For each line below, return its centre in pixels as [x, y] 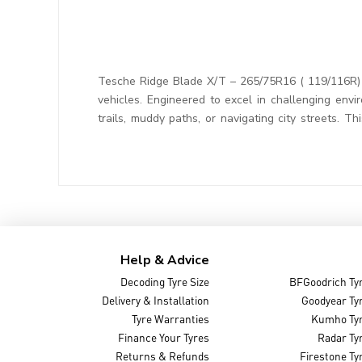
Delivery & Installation [156, 301]
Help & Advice [165, 260]
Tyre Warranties [171, 319]
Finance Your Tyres [164, 338]
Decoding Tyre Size [165, 282]
